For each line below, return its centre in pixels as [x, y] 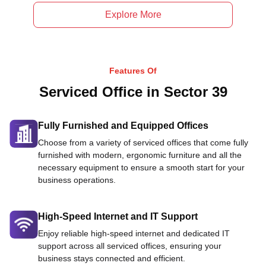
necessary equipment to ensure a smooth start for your [141, 167]
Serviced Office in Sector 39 [133, 92]
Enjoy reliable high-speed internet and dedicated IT [134, 233]
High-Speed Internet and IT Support [118, 216]
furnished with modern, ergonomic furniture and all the [140, 155]
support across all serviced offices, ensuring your [130, 246]
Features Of [133, 71]
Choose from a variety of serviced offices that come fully [143, 142]
